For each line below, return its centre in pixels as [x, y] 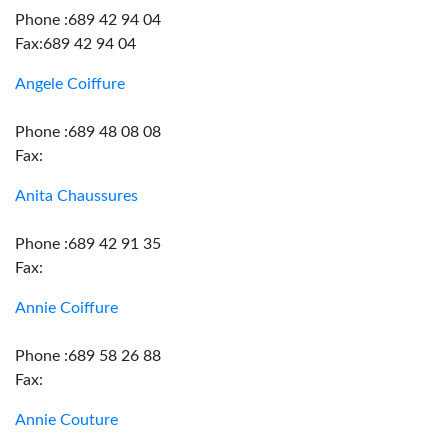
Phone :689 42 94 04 [88, 20]
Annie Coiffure [66, 308]
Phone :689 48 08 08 [88, 132]
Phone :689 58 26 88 [88, 356]
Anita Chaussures [76, 196]
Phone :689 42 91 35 [88, 244]
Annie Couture [66, 420]
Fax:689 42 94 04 [75, 44]
